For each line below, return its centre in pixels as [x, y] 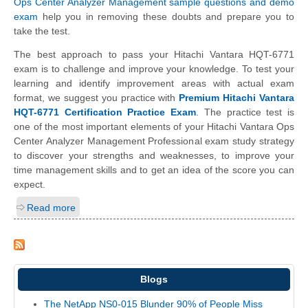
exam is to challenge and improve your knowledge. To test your [154, 69]
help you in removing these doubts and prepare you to [166, 17]
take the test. [42, 31]
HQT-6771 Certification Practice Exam [105, 112]
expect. [30, 185]
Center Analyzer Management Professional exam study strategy [154, 141]
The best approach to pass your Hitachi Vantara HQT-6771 [154, 55]
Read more [51, 208]
